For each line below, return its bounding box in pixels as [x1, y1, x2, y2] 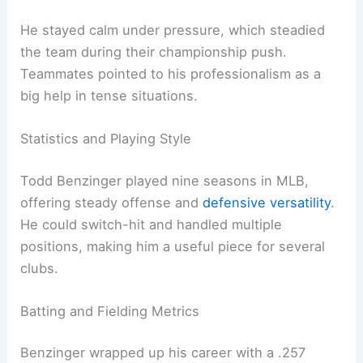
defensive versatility [203, 194, 331, 211]
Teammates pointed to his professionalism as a [20, 65, 322, 82]
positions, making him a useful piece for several [20, 237, 326, 254]
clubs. [20, 259, 59, 276]
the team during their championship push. [20, 43, 288, 60]
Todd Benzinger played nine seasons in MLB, [20, 172, 310, 189]
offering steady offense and [20, 194, 203, 211]
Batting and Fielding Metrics [20, 302, 200, 319]
